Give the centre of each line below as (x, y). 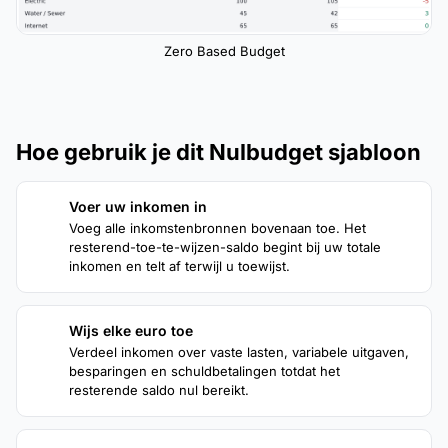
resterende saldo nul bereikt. (159, 390)
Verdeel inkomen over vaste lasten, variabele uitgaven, (239, 352)
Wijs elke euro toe (131, 331)
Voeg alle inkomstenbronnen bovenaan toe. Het (217, 228)
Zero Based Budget (224, 51)
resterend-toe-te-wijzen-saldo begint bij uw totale (225, 247)
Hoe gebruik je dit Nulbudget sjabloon (218, 152)
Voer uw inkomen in (138, 207)
